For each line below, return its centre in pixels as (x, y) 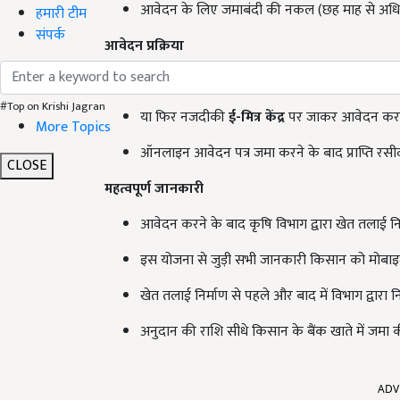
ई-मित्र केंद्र (257, 117)
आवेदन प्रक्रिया (144, 46)
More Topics (73, 127)
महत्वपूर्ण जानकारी (154, 188)
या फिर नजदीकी (184, 117)
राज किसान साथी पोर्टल (271, 81)
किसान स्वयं (173, 81)
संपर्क (50, 35)
